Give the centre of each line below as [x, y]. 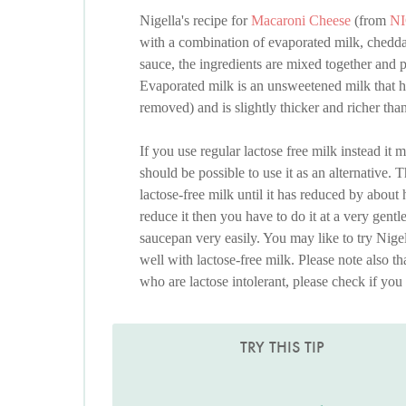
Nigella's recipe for [195, 21]
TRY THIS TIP [283, 348]
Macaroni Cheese [301, 21]
